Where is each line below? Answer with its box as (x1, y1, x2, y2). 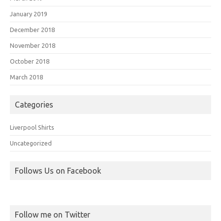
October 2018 (10, 57, 49, 65)
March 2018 (10, 73, 43, 80)
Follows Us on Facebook (15, 166, 101, 175)
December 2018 (10, 26, 55, 33)
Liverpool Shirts (10, 123, 54, 131)
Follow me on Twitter (15, 210, 90, 219)
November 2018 (10, 41, 55, 49)
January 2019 (10, 10, 47, 17)
